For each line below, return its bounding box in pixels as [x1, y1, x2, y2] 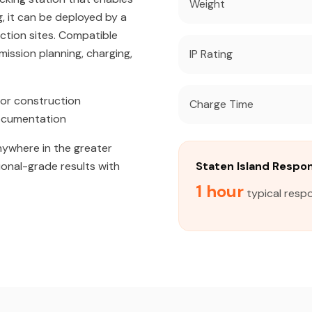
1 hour [196, 180, 244, 202]
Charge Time [189, 97, 253, 111]
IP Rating [189, 47, 233, 61]
